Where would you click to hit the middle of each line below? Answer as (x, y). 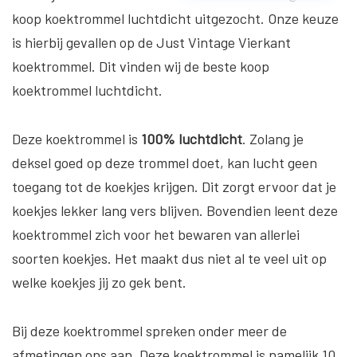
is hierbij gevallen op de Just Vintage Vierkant (151, 42)
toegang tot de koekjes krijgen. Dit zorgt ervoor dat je (174, 186)
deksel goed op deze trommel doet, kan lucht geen (165, 162)
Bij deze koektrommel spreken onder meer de (149, 330)
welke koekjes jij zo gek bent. (99, 282)
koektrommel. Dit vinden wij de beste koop (141, 66)
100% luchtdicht (192, 138)
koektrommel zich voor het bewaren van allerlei (156, 234)
